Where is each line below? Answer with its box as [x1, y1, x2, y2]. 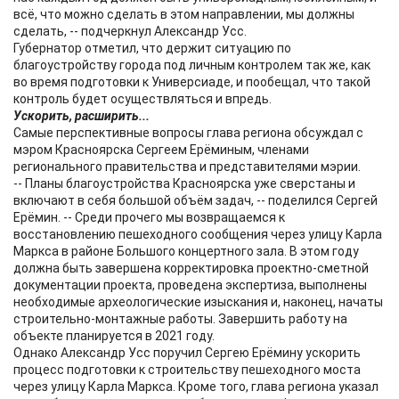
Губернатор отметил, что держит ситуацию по [13, 41, 291, 55]
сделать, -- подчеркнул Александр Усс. [13, 24, 247, 38]
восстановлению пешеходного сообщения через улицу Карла [13, 227, 382, 241]
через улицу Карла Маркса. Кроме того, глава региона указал [13, 379, 379, 394]
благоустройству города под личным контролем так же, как [13, 58, 370, 72]
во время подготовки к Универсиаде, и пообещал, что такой [13, 75, 370, 89]
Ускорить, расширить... [13, 109, 150, 123]
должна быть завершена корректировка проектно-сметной [13, 261, 369, 275]
